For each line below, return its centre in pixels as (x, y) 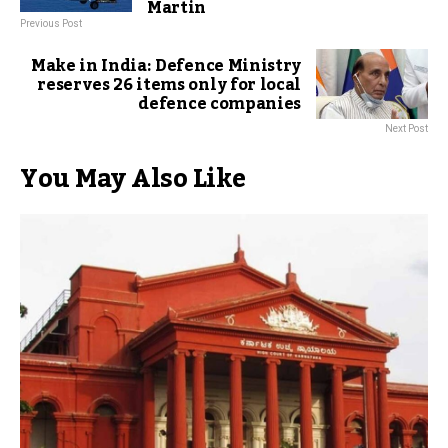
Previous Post (51, 24)
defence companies (219, 104)
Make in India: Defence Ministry (165, 66)
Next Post (406, 129)
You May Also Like (133, 179)
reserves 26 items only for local (169, 85)
